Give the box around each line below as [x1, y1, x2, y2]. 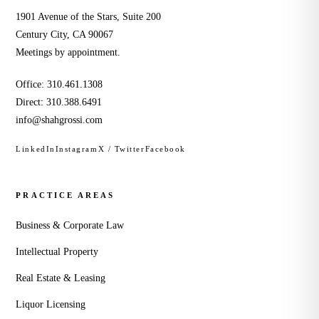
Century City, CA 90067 [16, 29, 114, 40]
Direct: [16, 97, 47, 108]
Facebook [145, 145, 186, 153]
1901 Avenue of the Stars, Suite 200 [16, 11, 162, 22]
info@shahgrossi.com [16, 115, 103, 125]
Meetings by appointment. [16, 47, 121, 58]
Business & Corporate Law [16, 220, 125, 231]
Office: [16, 79, 48, 90]
